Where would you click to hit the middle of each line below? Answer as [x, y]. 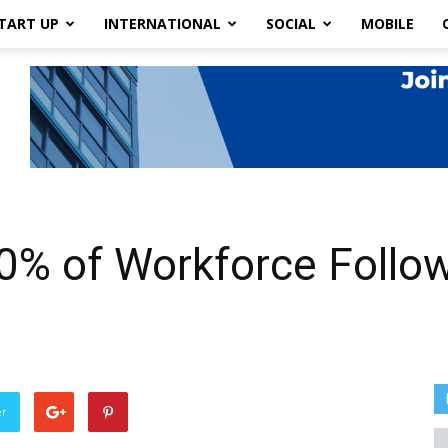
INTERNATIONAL [162, 23]
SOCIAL [291, 23]
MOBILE [387, 23]
